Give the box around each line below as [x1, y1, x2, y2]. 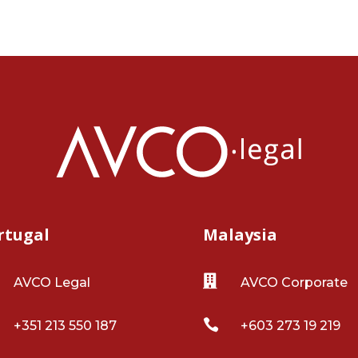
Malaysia [202, 224, 277, 246]
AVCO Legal [14, 275, 91, 291]
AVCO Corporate [240, 275, 348, 291]
